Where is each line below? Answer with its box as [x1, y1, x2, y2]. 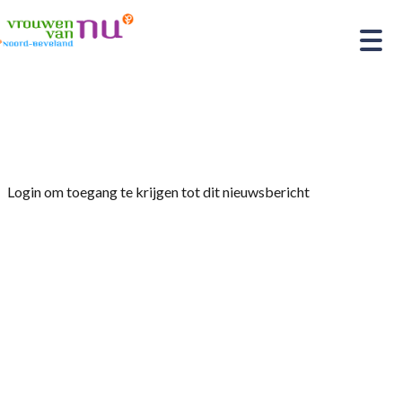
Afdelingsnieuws [81, 131, 183, 148]
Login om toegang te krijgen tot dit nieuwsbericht [6, 183, 310, 200]
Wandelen [195, 131, 263, 148]
